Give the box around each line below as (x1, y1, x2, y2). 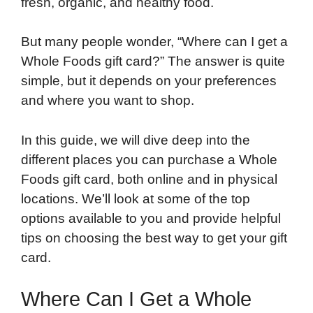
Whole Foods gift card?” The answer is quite (21, 54, 285, 69)
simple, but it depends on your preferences (21, 73, 277, 89)
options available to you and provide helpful (21, 210, 281, 226)
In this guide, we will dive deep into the (21, 132, 250, 147)
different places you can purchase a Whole (21, 152, 277, 167)
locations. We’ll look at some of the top (21, 191, 250, 206)
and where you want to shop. (21, 93, 194, 108)
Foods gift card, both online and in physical (21, 171, 277, 187)
